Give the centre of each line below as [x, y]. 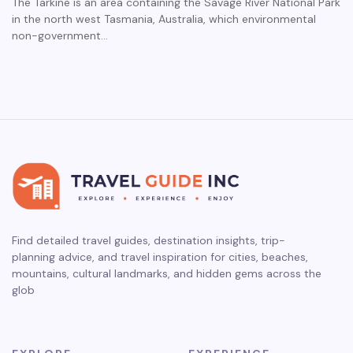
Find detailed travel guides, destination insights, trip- [149, 240]
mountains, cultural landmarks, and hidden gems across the [167, 273]
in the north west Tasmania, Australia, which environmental [164, 19]
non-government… [60, 36]
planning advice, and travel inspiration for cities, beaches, [160, 256]
